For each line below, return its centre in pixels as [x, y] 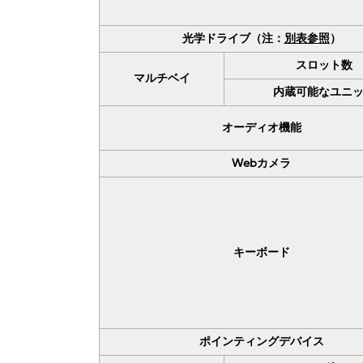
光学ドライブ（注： [233, 38]
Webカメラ [261, 163]
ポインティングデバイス [261, 341]
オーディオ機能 [261, 127]
